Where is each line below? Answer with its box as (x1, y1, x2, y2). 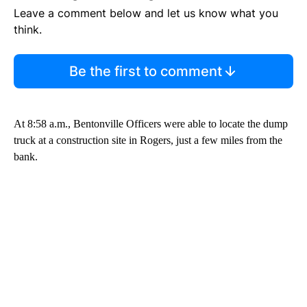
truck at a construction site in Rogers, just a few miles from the (14, 134, 282, 147)
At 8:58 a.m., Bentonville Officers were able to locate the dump (14, 118, 288, 130)
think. (14, 23, 42, 37)
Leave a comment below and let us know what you (14, 6, 278, 21)
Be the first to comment (69, 63, 222, 80)
